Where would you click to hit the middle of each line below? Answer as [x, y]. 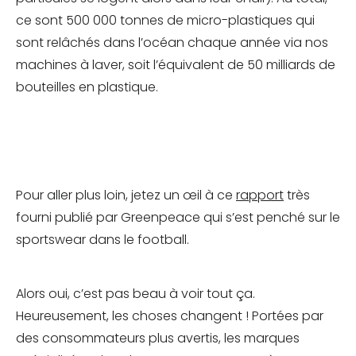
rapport [260, 195]
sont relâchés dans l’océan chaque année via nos [172, 43]
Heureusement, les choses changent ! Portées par [170, 316]
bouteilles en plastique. [89, 87]
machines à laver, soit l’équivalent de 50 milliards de [176, 65]
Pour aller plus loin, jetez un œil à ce [126, 195]
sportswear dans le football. [104, 240]
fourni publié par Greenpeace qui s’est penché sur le [178, 218]
